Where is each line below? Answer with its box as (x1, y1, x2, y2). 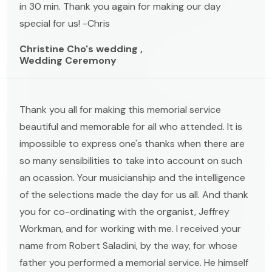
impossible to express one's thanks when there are (19, 137, 245, 150)
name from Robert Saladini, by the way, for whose (19, 239, 237, 252)
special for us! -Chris (19, 16, 110, 30)
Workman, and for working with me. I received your (19, 222, 241, 235)
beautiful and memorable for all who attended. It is (19, 120, 242, 133)
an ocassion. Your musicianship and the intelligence (19, 171, 245, 184)
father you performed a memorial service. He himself (19, 256, 248, 269)
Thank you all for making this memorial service (19, 103, 221, 116)
